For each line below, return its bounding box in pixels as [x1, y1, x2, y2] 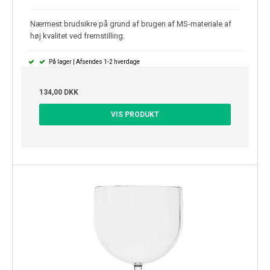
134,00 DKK [39, 87, 78, 96]
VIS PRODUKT [111, 110, 159, 119]
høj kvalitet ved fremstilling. [30, 31, 125, 40]
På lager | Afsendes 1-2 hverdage [47, 58, 140, 65]
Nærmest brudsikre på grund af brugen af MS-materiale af [30, 19, 231, 28]
